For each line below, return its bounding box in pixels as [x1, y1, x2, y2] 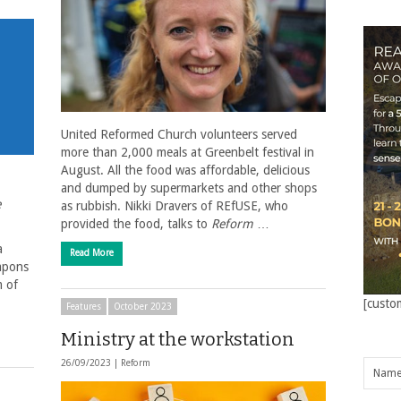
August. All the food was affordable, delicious [61, 162, 310, 177]
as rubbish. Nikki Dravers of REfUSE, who [61, 198, 288, 213]
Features [66, 302, 101, 311]
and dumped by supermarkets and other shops [61, 180, 317, 195]
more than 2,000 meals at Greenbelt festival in [61, 144, 314, 159]
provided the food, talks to [61, 216, 211, 231]
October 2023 [114, 302, 172, 311]
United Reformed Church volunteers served [61, 126, 297, 141]
